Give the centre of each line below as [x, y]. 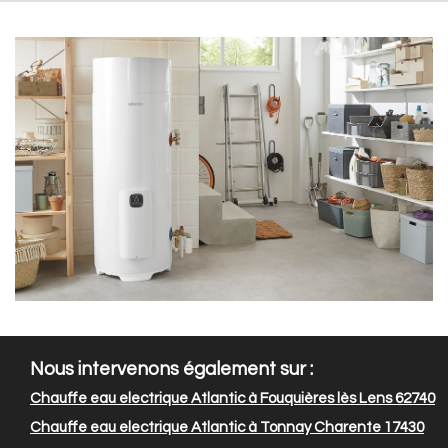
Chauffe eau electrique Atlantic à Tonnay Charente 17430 [227, 428]
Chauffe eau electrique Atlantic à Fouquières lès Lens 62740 [232, 399]
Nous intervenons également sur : [171, 370]
